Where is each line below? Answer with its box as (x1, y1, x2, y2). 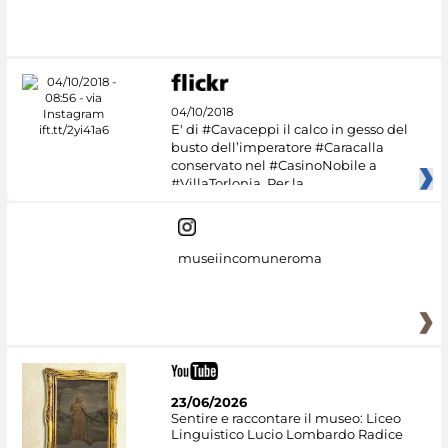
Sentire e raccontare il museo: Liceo (170, 409, 401, 426)
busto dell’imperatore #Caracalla (170, 138, 384, 155)
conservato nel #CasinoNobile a (170, 156, 377, 173)
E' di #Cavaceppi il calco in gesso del (170, 120, 408, 137)
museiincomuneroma (177, 250, 322, 267)
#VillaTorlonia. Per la (170, 174, 304, 191)
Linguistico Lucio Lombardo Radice (170, 425, 403, 442)
